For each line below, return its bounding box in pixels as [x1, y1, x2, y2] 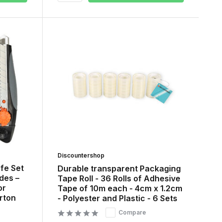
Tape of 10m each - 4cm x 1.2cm [57, 183, 182, 194]
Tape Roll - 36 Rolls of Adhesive [57, 173, 180, 184]
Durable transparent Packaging [57, 164, 181, 174]
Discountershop [57, 152, 105, 160]
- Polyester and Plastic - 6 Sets [57, 193, 177, 204]
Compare [118, 209, 146, 217]
